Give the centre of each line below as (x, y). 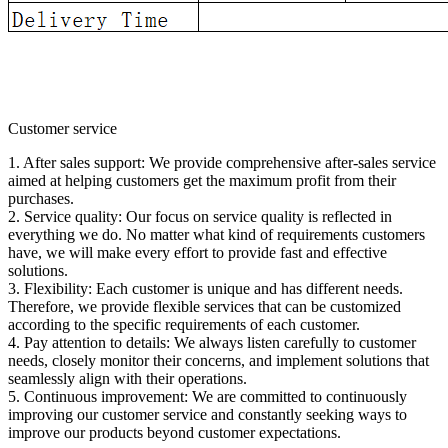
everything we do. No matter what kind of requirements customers (216, 234)
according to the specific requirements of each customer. (184, 324)
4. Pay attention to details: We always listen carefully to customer (212, 342)
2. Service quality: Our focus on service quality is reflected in (200, 216)
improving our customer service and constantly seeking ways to (207, 414)
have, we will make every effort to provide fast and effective (197, 252)
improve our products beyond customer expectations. (174, 432)
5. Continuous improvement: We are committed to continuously (207, 396)
